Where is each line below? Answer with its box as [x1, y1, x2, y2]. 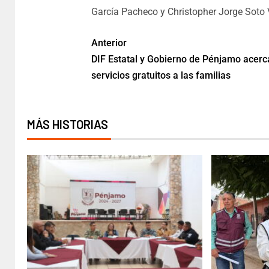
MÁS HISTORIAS [27, 117, 108, 131]
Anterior [91, 37, 127, 49]
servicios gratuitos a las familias [91, 70, 231, 81]
